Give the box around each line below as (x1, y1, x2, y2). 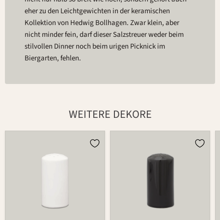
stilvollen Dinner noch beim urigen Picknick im (25, 41, 165, 52)
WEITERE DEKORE (68, 107, 152, 122)
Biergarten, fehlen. (25, 53, 81, 63)
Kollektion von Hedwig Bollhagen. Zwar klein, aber (25, 18, 179, 28)
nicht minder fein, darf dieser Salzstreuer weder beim (25, 29, 184, 40)
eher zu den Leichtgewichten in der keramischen (25, 6, 170, 16)
